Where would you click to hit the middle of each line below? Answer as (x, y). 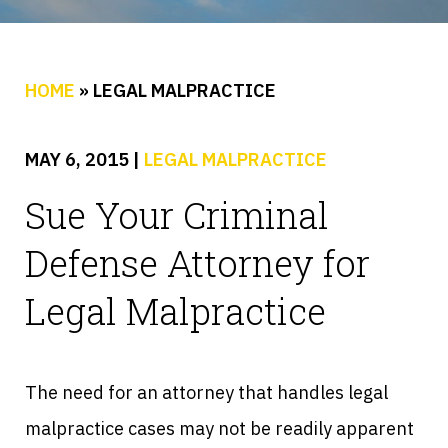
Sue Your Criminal (177, 214)
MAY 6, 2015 (79, 159)
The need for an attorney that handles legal (206, 392)
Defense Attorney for (197, 262)
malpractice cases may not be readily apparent (219, 428)
